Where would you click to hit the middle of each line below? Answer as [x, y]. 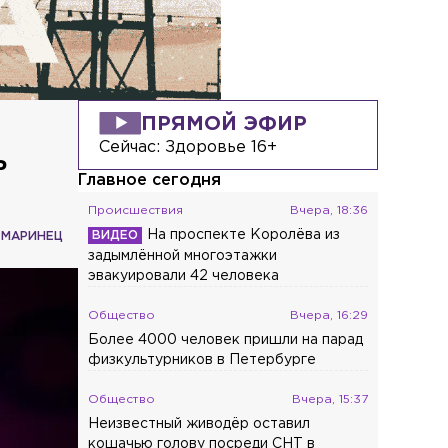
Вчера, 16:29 [329, 315]
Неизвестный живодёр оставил [199, 423]
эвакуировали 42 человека [184, 275]
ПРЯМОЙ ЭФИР [224, 123]
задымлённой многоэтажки [183, 255]
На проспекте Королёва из [244, 234]
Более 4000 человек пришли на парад [226, 339]
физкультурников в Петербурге [202, 359]
